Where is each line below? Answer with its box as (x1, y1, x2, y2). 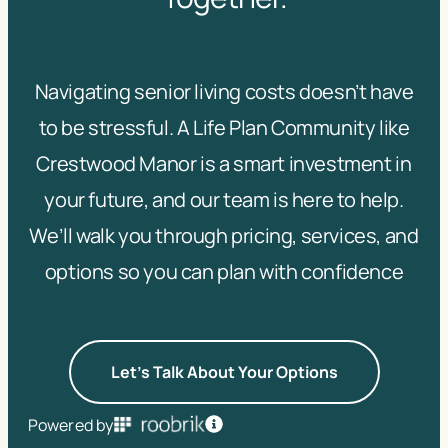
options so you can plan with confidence (44, 258, 404, 285)
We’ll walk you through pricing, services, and (29, 222, 419, 249)
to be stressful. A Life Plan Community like (38, 114, 410, 141)
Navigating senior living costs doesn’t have (34, 78, 414, 105)
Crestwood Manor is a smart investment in (36, 150, 412, 177)
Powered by (28, 414, 113, 436)
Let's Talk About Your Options (110, 361, 338, 383)
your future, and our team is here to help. (44, 186, 404, 213)
